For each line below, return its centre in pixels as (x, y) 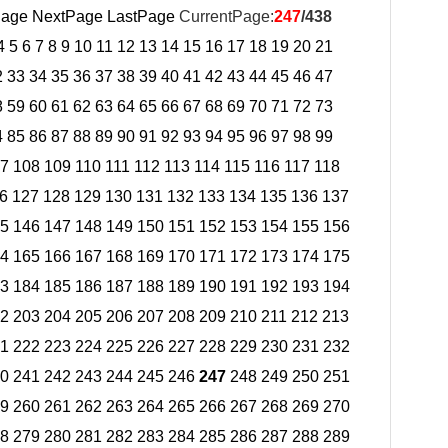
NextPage (67, 16)
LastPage (141, 16)
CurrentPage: (224, 16)
